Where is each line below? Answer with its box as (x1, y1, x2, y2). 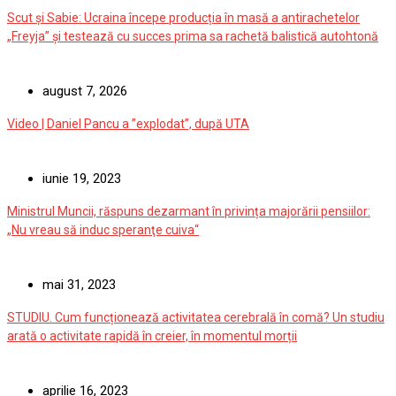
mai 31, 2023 (42, 277, 116, 293)
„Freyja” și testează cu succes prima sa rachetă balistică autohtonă (7, 29, 378, 44)
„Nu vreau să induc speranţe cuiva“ (7, 223, 199, 238)
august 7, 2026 (42, 83, 127, 100)
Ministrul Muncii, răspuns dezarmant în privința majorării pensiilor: (7, 204, 370, 219)
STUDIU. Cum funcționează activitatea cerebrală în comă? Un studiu (7, 310, 385, 325)
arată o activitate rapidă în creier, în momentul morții (7, 329, 297, 344)
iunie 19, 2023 (42, 171, 121, 187)
